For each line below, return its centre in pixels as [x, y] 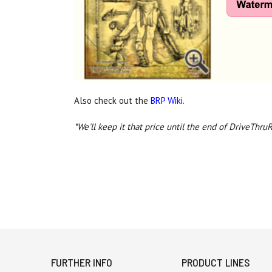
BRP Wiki [167, 101]
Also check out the [112, 101]
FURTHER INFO [82, 263]
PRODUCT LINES [216, 263]
